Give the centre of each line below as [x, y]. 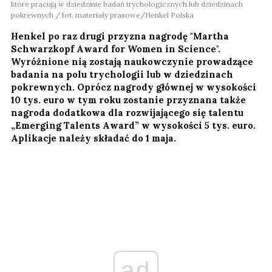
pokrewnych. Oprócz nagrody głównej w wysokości [134, 87]
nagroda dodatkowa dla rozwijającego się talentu [127, 112]
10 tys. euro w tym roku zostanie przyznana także [128, 100]
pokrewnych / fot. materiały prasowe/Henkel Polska [102, 15]
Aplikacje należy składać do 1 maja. [93, 138]
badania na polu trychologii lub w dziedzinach [122, 74]
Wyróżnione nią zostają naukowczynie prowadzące [132, 61]
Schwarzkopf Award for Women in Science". [116, 49]
